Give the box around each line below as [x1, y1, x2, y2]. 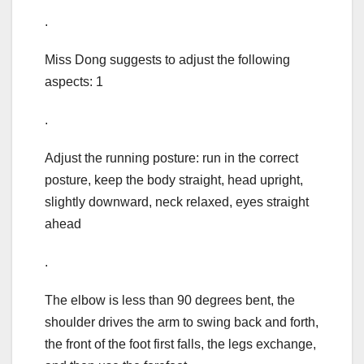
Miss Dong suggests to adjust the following [45, 52, 290, 67]
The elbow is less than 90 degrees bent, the [45, 292, 295, 307]
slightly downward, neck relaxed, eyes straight [45, 194, 309, 209]
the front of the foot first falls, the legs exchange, [45, 336, 316, 351]
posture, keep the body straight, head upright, [45, 172, 303, 187]
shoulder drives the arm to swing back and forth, [45, 314, 318, 329]
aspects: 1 [45, 74, 103, 89]
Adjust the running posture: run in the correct [45, 150, 298, 165]
